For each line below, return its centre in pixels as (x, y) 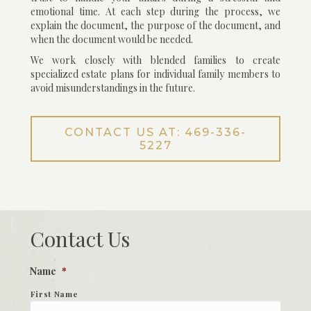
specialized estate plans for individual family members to (155, 74)
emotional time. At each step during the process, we (155, 12)
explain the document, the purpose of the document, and (155, 26)
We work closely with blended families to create (155, 60)
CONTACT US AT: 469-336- (155, 133)
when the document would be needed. (112, 40)
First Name (54, 294)
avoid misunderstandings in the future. (113, 88)
